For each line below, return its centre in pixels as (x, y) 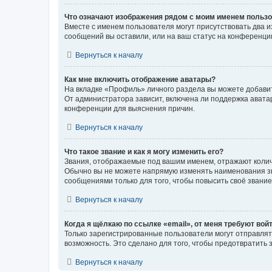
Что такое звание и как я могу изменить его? (144, 151)
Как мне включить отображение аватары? (140, 79)
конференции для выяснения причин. (130, 108)
